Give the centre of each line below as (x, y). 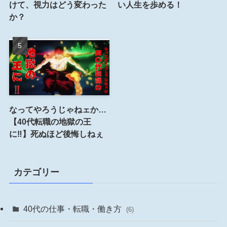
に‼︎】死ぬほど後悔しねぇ (56, 134)
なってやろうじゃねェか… (58, 110)
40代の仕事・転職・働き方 (74, 209)
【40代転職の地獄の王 (50, 122)
